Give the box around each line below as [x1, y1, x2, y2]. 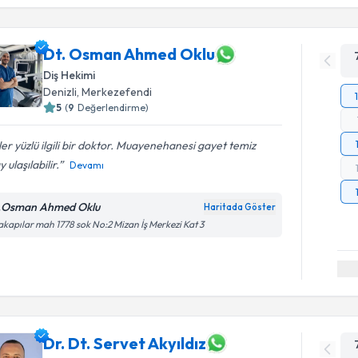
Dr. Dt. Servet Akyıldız [43, 332, 207, 353]
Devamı [70, 158, 105, 171]
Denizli [43, 84, 78, 99]
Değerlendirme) [78, 101, 149, 113]
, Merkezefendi [77, 84, 153, 99]
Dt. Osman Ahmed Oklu [43, 44, 216, 64]
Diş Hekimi [43, 67, 96, 82]
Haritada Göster [204, 201, 276, 213]
